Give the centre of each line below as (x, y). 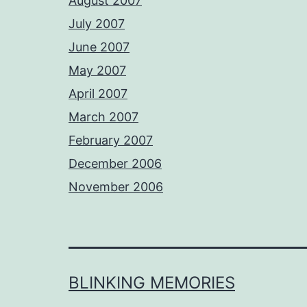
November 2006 (116, 187)
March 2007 (103, 117)
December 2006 (115, 163)
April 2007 (98, 94)
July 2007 (97, 24)
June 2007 (99, 47)
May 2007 (97, 70)
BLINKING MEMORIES (152, 283)
